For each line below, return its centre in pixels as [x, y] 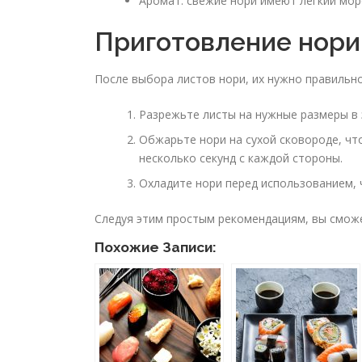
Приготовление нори [227, 41]
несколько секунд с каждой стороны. [241, 158]
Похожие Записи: [156, 247]
